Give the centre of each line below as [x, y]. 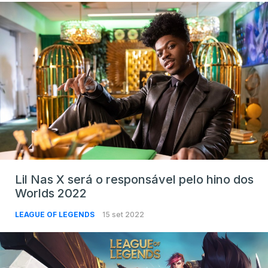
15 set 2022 [123, 215]
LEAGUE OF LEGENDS [56, 215]
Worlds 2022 [51, 194]
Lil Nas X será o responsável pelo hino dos [134, 180]
